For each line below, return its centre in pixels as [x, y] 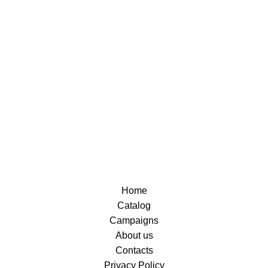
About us [134, 235]
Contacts [134, 250]
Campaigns [134, 220]
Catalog [134, 205]
